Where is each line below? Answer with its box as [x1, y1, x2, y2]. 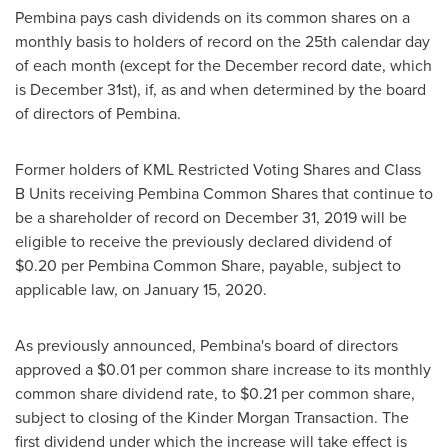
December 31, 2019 [225, 206, 357, 228]
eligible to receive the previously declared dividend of [15, 230, 392, 252]
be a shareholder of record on [15, 206, 225, 228]
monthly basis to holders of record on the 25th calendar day [15, 30, 430, 52]
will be [357, 206, 407, 228]
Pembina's [200, 334, 271, 356]
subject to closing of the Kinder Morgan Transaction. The [15, 406, 409, 428]
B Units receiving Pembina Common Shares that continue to [15, 182, 433, 204]
